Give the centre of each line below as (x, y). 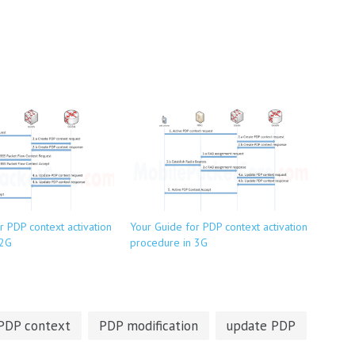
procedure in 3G (169, 242)
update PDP (261, 325)
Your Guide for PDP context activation (219, 226)
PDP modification (149, 325)
